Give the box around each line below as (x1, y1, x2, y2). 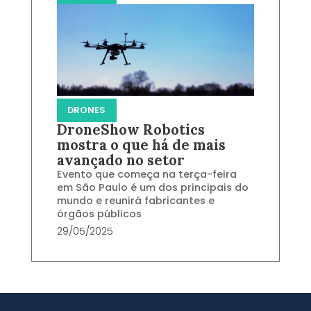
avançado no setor (56, 151, 185, 170)
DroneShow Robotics (56, 121, 205, 140)
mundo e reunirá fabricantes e (56, 194, 215, 208)
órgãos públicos (56, 207, 142, 221)
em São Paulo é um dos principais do (56, 180, 249, 195)
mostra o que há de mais (56, 136, 226, 155)
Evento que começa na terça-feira (56, 167, 237, 182)
